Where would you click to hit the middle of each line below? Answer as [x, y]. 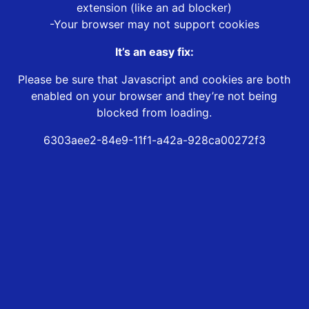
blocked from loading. [154, 113]
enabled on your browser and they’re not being [154, 96]
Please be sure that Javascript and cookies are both [154, 80]
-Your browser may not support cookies [154, 24]
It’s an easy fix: [154, 52]
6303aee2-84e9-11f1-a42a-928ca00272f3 [154, 140]
